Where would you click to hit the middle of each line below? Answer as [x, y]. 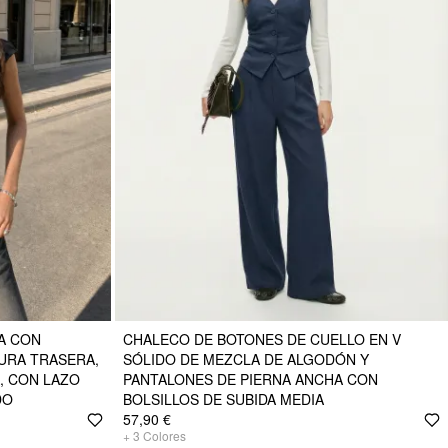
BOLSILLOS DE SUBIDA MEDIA [223, 399]
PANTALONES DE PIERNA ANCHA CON [250, 379]
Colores [164, 436]
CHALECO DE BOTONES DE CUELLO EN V [262, 339]
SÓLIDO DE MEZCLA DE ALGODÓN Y [246, 359]
